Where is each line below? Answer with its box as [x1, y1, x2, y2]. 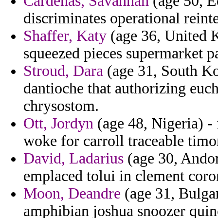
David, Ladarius [23, 150, 124, 167]
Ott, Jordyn [23, 115, 93, 132]
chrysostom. [23, 97, 99, 115]
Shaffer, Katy [23, 27, 107, 45]
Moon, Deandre [23, 185, 121, 202]
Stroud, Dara [23, 62, 103, 80]
